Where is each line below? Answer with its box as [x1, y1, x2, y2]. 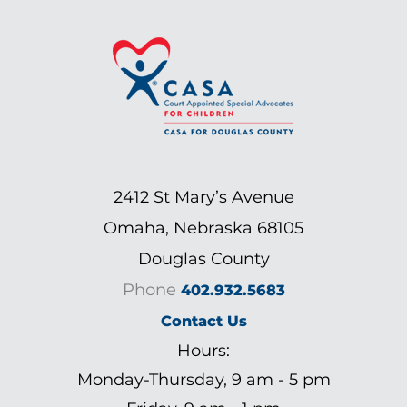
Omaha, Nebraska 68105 [104, 218, 303, 238]
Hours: [177, 341, 230, 361]
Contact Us [160, 312, 247, 330]
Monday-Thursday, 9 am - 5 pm [76, 370, 331, 390]
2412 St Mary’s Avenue [113, 187, 294, 207]
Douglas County [137, 249, 270, 269]
